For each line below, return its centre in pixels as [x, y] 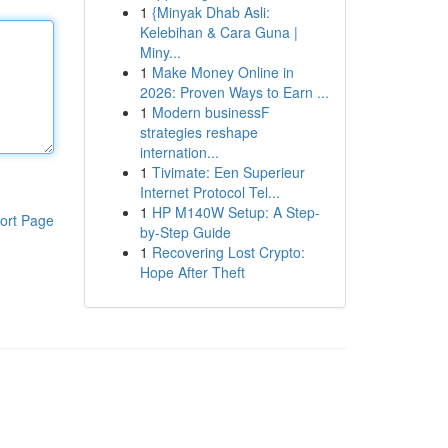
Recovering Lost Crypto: [228, 252]
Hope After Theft [192, 272]
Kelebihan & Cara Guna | [218, 32]
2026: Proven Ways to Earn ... [234, 92]
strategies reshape [198, 132]
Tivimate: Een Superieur [228, 172]
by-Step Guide [185, 232]
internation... [179, 152]
